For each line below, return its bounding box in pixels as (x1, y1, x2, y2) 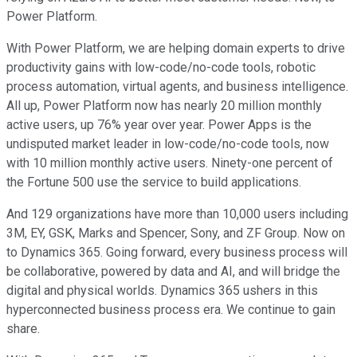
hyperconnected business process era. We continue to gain (6, 302, 335, 318)
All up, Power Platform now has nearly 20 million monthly (6, 98, 322, 114)
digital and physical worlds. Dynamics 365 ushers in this (6, 283, 318, 299)
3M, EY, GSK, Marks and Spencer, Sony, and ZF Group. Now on (6, 226, 345, 241)
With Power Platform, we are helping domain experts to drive (6, 41, 345, 57)
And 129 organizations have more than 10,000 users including (6, 206, 348, 222)
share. (6, 321, 40, 337)
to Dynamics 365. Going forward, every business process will (6, 245, 347, 261)
